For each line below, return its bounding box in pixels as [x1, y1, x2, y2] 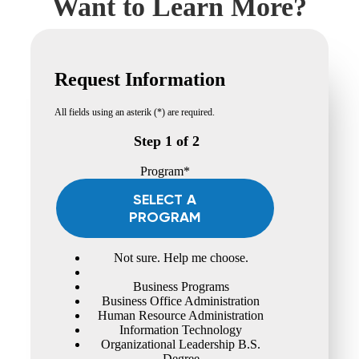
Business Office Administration [102, 293, 260, 308]
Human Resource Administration [98, 308, 264, 322]
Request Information [54, 68, 225, 90]
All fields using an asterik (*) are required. [54, 106, 215, 118]
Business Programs [132, 279, 229, 293]
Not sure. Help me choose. [113, 250, 248, 264]
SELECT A [133, 190, 197, 208]
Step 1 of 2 [134, 132, 200, 149]
